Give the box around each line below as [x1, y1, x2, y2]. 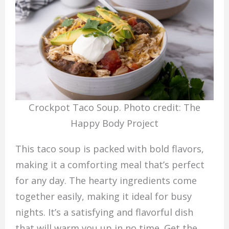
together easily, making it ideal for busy [15, 190, 192, 202]
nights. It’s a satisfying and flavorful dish [15, 205, 193, 218]
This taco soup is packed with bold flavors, [15, 142, 204, 155]
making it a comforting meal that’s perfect [15, 158, 204, 171]
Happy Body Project [71, 117, 158, 130]
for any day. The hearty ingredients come [15, 174, 197, 187]
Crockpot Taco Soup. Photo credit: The [29, 101, 200, 114]
